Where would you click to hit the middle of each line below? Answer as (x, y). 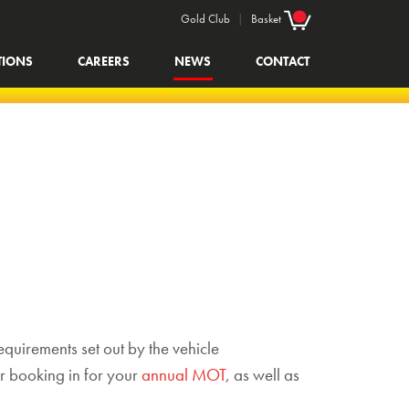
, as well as (262, 375)
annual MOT (184, 375)
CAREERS (104, 62)
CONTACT (283, 62)
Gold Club (205, 19)
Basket (267, 19)
